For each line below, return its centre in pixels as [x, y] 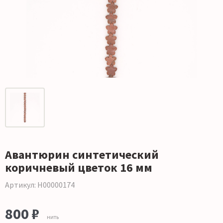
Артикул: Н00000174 [40, 185]
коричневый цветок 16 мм [79, 168]
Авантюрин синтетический [82, 155]
